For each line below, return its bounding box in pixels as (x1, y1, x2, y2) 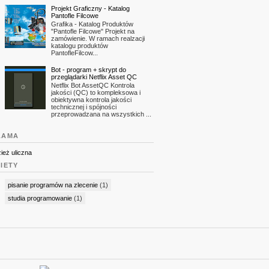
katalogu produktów (51, 42, 108, 50)
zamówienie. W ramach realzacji (51, 35, 145, 43)
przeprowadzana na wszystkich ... (51, 110, 151, 118)
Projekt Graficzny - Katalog (51, 5, 130, 13)
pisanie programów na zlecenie (8, 181, 98, 189)
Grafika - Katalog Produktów (51, 20, 133, 28)
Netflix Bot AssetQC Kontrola (51, 81, 134, 89)
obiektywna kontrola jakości (51, 95, 131, 103)
